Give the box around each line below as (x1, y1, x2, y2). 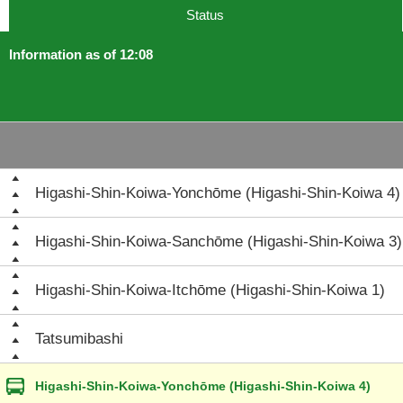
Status (186, 7, 225, 22)
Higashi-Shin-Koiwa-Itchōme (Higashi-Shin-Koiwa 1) (35, 282, 385, 299)
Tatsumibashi (35, 330, 123, 347)
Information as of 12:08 (9, 47, 153, 62)
